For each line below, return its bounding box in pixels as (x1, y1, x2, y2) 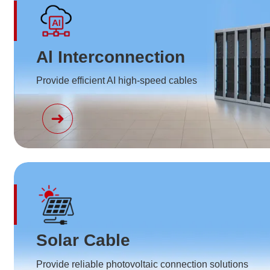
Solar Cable (36, 231, 131, 250)
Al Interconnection (36, 47, 186, 66)
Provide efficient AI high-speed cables (36, 75, 198, 86)
